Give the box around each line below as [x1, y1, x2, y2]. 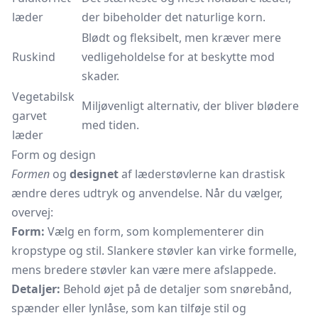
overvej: [11, 204, 53, 220]
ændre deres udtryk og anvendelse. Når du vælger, [11, 185, 283, 201]
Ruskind [12, 49, 55, 65]
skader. [82, 68, 119, 84]
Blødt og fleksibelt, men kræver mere [82, 30, 281, 45]
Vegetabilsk [12, 89, 75, 104]
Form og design [11, 147, 96, 163]
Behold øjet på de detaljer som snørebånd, [60, 281, 292, 297]
